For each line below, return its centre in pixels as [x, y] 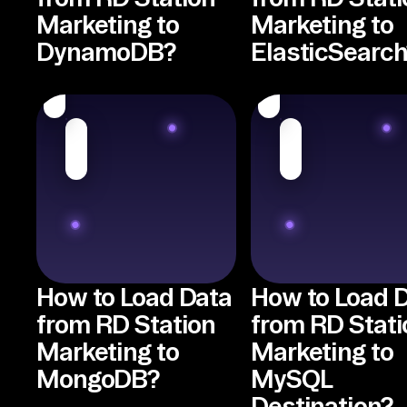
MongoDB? [98, 378]
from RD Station [126, 324]
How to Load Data [134, 297]
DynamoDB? [106, 51]
